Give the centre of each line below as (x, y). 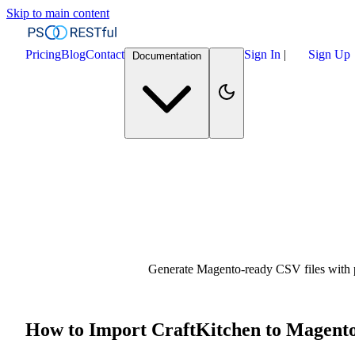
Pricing (43, 54)
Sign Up (329, 54)
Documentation (167, 56)
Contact (105, 54)
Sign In (264, 54)
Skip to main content (58, 13)
